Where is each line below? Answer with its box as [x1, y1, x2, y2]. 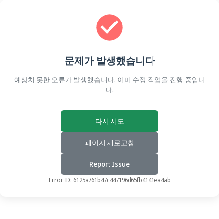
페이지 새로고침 [85, 138, 134, 147]
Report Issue [89, 159, 130, 169]
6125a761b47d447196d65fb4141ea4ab [73, 176, 171, 184]
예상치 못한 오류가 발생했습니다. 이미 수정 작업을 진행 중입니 [14, 75, 205, 84]
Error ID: [48, 176, 73, 184]
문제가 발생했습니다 [64, 54, 155, 67]
